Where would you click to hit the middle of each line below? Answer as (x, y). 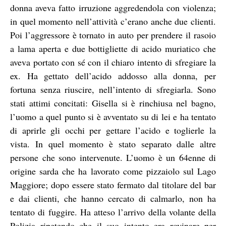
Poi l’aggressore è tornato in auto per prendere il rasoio (113, 35)
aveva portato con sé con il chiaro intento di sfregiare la (113, 62)
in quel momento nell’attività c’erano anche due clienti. (113, 21)
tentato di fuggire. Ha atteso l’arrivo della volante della (113, 212)
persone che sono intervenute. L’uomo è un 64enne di (113, 157)
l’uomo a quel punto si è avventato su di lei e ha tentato (113, 116)
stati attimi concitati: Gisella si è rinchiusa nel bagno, (113, 103)
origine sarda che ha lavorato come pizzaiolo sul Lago (113, 171)
